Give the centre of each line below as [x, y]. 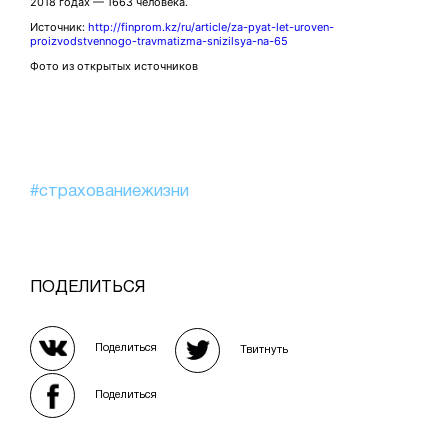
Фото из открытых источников [114, 65]
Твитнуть [264, 349]
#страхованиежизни [109, 191]
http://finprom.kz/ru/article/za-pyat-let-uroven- [211, 26]
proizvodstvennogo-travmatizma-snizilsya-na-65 [159, 40]
